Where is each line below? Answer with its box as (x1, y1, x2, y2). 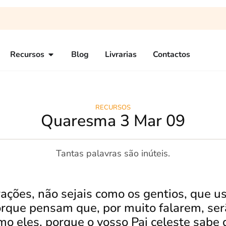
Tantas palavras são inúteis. (55, 147, 170, 159)
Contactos (153, 49, 190, 60)
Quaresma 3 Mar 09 (40, 110, 185, 132)
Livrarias (105, 49, 137, 60)
